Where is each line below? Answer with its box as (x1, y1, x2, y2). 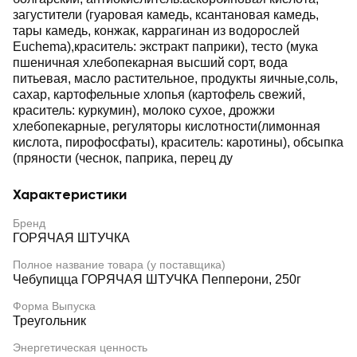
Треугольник (13, 314, 86, 328)
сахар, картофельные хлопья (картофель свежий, (13, 88, 305, 101)
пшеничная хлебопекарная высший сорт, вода (13, 56, 288, 69)
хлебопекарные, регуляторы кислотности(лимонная (13, 120, 320, 133)
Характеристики (13, 186, 127, 203)
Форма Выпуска (13, 300, 96, 312)
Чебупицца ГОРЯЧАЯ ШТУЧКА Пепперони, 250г (13, 273, 301, 286)
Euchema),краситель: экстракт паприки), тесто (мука (13, 40, 318, 53)
